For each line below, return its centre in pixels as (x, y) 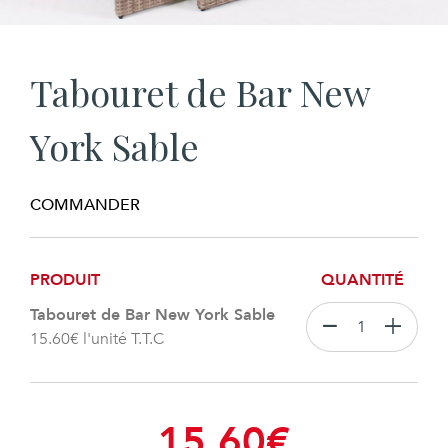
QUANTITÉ (362, 279)
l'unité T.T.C (121, 338)
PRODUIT (65, 279)
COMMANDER (85, 204)
